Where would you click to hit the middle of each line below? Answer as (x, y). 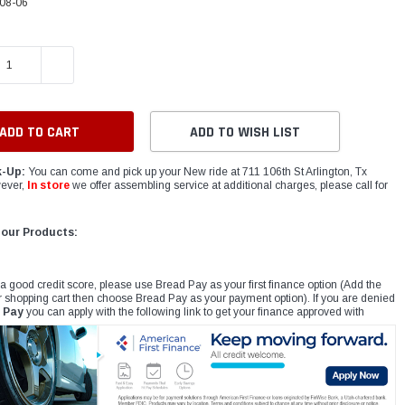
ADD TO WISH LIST (245, 133)
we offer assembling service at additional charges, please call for (229, 186)
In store (49, 186)
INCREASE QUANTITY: (105, 65)
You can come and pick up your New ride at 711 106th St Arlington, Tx (197, 172)
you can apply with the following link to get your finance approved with (194, 312)
